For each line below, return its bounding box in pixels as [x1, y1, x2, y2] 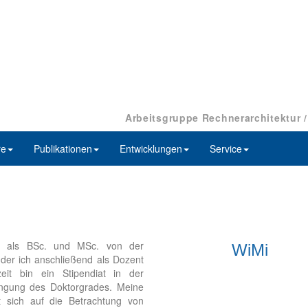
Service [210, 142, 242, 156]
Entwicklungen [120, 142, 182, 156]
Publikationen [34, 142, 92, 156]
